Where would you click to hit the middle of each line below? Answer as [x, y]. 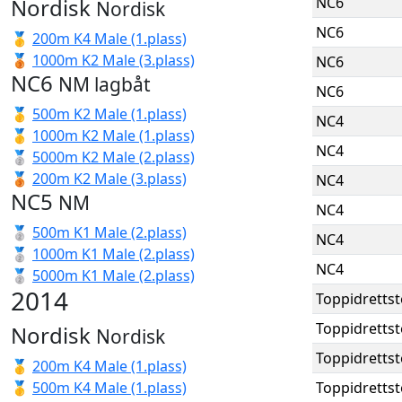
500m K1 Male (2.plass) [109, 232]
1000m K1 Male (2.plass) [114, 254]
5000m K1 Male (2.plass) [114, 275]
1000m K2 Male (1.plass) [114, 135]
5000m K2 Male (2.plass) [114, 157]
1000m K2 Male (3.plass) [114, 60]
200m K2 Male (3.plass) [109, 179]
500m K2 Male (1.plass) [109, 114]
